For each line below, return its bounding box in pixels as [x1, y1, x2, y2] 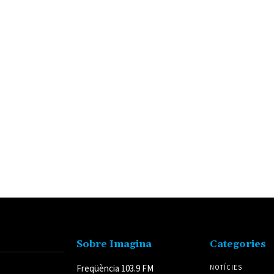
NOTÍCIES [209, 262, 242, 272]
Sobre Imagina [76, 237, 152, 250]
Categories [209, 237, 266, 250]
